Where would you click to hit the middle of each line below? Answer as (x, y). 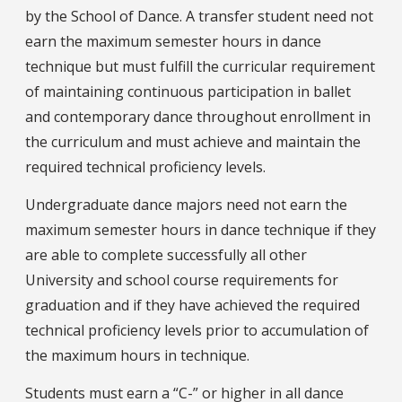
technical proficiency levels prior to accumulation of (197, 330)
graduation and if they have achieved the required (192, 305)
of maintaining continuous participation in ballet (188, 91)
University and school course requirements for (182, 280)
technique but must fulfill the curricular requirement (200, 66)
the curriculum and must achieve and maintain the (193, 141)
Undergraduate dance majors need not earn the (186, 204)
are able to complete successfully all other (166, 254)
